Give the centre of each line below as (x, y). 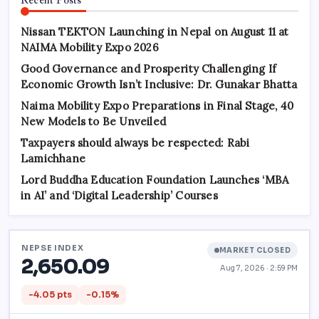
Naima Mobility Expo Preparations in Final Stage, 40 (157, 105)
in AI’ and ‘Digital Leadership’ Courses (119, 195)
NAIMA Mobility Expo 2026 (90, 47)
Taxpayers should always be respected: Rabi (135, 142)
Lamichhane (53, 158)
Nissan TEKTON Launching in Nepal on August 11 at (155, 31)
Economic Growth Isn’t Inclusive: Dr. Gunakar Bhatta (159, 84)
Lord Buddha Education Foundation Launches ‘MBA (155, 179)
